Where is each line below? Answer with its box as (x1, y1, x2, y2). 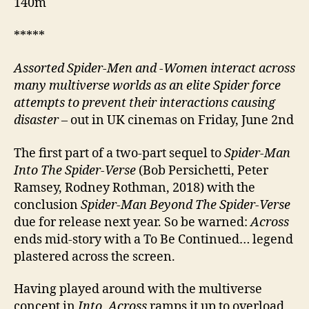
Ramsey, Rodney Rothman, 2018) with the (14, 179, 255, 196)
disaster (14, 112, 59, 129)
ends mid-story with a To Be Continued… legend (14, 231, 293, 248)
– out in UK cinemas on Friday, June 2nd (59, 112, 294, 129)
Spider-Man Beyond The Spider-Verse (81, 197, 290, 213)
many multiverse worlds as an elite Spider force (14, 78, 281, 94)
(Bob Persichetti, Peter (136, 162, 268, 179)
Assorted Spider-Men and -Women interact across (14, 61, 295, 77)
